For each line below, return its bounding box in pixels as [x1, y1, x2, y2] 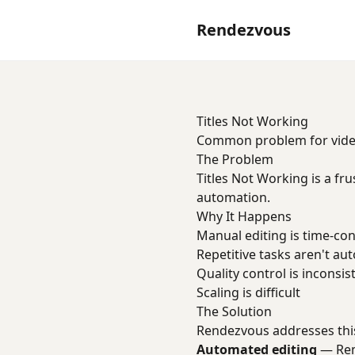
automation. [197, 189, 270, 206]
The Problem [197, 151, 273, 168]
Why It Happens [197, 208, 292, 225]
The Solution [197, 303, 272, 320]
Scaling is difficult [197, 284, 300, 301]
